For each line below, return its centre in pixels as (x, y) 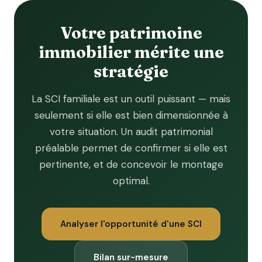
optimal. (131, 181)
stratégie (131, 71)
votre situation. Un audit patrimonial (131, 132)
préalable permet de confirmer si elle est (131, 148)
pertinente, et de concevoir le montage (131, 164)
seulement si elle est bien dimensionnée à (131, 115)
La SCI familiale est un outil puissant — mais (131, 99)
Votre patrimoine (131, 33)
